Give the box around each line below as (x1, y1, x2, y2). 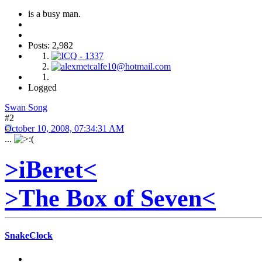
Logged (28, 82, 57, 93)
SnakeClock (5, 230, 53, 241)
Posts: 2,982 (28, 40, 73, 51)
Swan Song (5, 102, 47, 113)
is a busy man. (28, 9, 81, 19)
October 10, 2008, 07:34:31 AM (5, 123, 124, 134)
